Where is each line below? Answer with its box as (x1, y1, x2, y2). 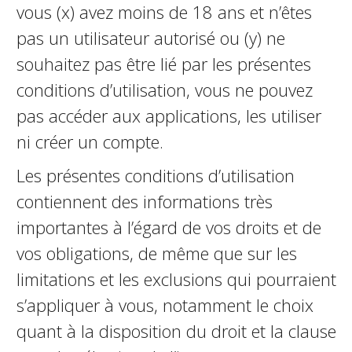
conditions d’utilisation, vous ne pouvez (16, 78, 313, 101)
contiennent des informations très (16, 189, 273, 213)
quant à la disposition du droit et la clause (16, 319, 336, 343)
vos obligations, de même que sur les (16, 241, 297, 265)
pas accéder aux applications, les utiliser (16, 104, 321, 127)
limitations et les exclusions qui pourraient (16, 267, 336, 291)
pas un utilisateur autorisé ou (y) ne (16, 26, 285, 49)
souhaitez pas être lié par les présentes (16, 52, 311, 75)
